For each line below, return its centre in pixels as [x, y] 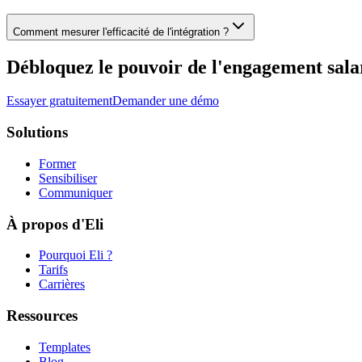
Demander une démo [166, 101]
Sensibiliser [68, 178]
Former [57, 163]
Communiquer [76, 192]
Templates [65, 347]
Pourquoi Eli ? [76, 255]
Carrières [62, 284]
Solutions [37, 133]
